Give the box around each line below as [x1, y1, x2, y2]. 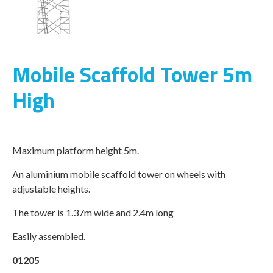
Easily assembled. [12, 230, 85, 242]
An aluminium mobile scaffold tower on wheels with [12, 168, 225, 180]
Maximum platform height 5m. [12, 144, 139, 156]
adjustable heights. [12, 183, 90, 194]
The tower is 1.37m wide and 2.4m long [12, 207, 174, 218]
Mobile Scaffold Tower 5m [12, 58, 252, 91]
